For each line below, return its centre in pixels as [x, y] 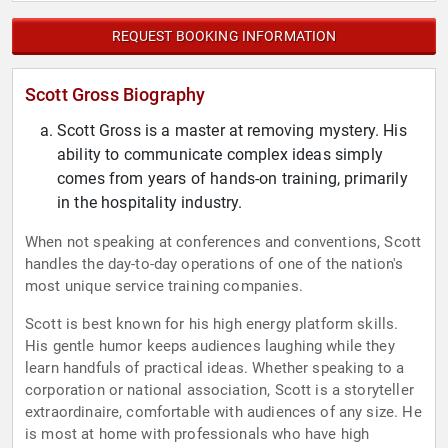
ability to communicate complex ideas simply [220, 155]
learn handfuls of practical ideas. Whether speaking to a [215, 368]
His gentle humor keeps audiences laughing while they [210, 346]
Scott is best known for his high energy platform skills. [212, 324]
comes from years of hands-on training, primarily [232, 179]
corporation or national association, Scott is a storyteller [219, 390]
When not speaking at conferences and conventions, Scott [223, 242]
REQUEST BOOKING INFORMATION [224, 36]
